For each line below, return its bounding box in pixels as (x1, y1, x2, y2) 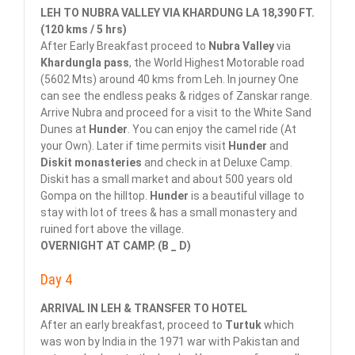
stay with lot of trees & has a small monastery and (40, 206, 297, 219)
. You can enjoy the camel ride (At (128, 123, 296, 136)
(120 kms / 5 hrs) (40, 23, 127, 36)
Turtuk (225, 319, 261, 332)
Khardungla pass (40, 56, 129, 70)
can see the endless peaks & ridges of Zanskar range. (40, 90, 312, 103)
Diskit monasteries (40, 156, 142, 170)
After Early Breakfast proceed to (40, 40, 208, 53)
